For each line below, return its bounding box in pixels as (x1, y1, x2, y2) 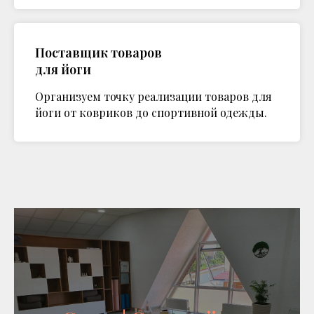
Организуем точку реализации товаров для (35, 89, 272, 104)
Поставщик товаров (35, 44, 162, 61)
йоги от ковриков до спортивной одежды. (35, 105, 267, 120)
